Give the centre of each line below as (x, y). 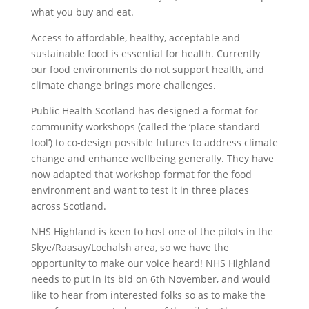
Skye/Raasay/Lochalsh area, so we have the (130, 247)
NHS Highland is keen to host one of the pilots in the (152, 231)
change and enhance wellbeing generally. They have (152, 158)
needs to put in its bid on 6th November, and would (150, 279)
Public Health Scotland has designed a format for (144, 111)
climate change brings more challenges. (123, 85)
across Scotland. (68, 206)
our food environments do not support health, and (147, 69)
